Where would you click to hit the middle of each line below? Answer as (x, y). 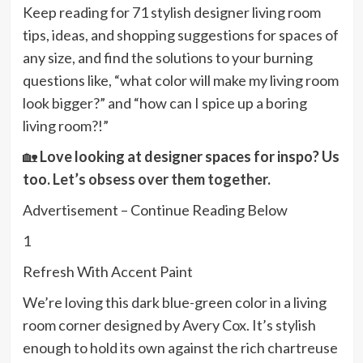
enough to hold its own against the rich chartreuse (180, 348)
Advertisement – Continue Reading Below (155, 210)
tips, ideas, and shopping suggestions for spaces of (180, 35)
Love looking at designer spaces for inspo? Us (189, 157)
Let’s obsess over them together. (161, 179)
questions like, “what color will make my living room (180, 81)
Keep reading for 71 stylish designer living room (171, 13)
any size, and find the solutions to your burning (167, 58)
